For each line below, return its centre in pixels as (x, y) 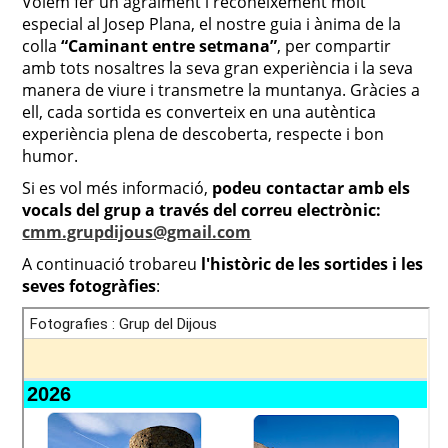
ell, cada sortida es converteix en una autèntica (199, 112)
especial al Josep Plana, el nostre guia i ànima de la (212, 24)
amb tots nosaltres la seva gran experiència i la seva (218, 68)
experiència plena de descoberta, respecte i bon (203, 134)
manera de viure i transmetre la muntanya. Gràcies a (221, 90)
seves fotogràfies (89, 286)
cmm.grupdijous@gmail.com (137, 232)
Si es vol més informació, (117, 188)
